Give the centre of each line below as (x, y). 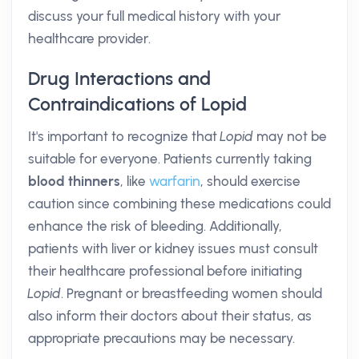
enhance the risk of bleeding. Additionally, (155, 226)
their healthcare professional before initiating (165, 271)
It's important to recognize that (124, 136)
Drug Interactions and (119, 79)
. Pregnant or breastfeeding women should (192, 293)
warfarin (175, 181)
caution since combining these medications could (179, 204)
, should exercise (250, 181)
